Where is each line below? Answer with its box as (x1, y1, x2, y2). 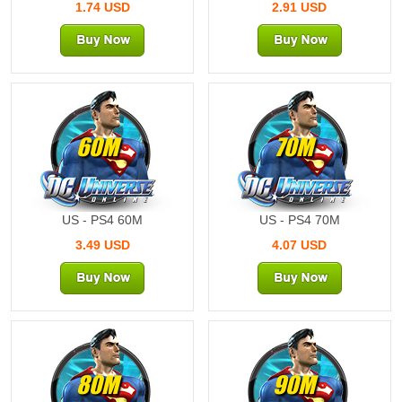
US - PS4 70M (258, 212, 340, 227)
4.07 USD (272, 237, 328, 252)
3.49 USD (74, 237, 130, 252)
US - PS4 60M (62, 212, 144, 227)
